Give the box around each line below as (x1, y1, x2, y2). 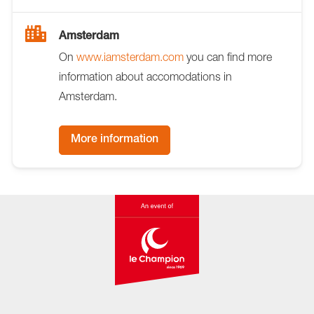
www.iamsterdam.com (76, 50, 184, 63)
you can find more (184, 50, 272, 63)
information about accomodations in (59, 69, 232, 83)
